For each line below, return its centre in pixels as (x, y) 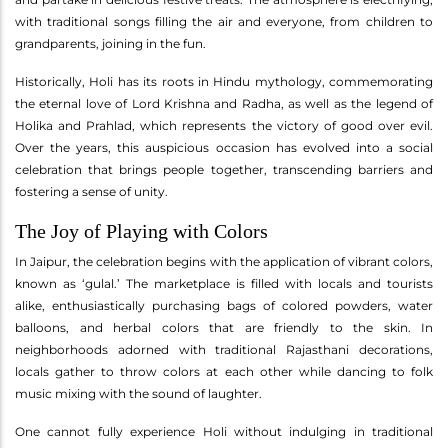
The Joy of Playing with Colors (141, 230)
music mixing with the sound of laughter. (138, 393)
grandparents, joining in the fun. (110, 43)
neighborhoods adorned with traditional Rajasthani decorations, (224, 349)
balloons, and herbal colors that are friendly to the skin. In (224, 327)
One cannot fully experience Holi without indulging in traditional (224, 431)
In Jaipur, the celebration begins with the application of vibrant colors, (224, 261)
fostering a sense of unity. (91, 191)
